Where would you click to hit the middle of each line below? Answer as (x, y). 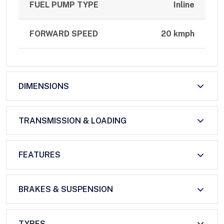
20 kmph (177, 34)
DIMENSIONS (44, 86)
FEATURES (39, 155)
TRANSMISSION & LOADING (72, 120)
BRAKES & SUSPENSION (66, 189)
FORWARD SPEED (64, 34)
